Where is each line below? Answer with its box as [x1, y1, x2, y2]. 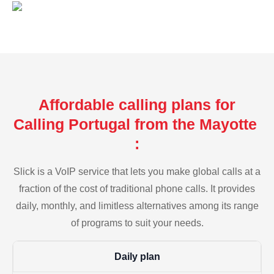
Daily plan [114, 251, 160, 262]
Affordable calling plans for [39, 95, 235, 113]
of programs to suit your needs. [70, 217, 204, 228]
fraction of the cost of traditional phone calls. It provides [19, 183, 255, 194]
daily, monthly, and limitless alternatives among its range [15, 200, 259, 211]
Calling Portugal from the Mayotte [13, 115, 261, 133]
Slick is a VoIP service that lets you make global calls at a [13, 166, 261, 177]
